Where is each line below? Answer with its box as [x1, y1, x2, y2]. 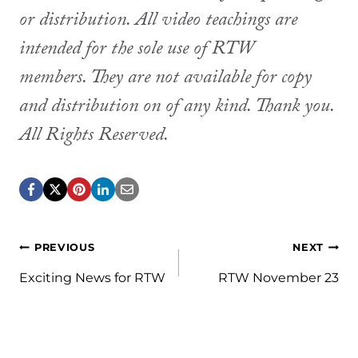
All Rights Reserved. [19, 121, 169, 154]
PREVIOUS [34, 241, 95, 254]
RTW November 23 [218, 270, 339, 286]
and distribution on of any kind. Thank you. [19, 92, 339, 125]
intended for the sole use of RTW [19, 34, 254, 68]
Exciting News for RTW [19, 270, 165, 286]
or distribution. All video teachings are [19, 6, 297, 39]
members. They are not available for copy [19, 63, 312, 97]
